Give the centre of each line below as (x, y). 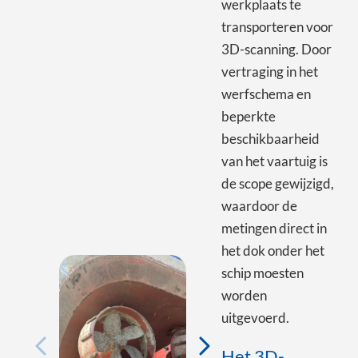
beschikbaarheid (270, 138)
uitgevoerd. (255, 317)
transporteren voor (277, 26)
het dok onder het (272, 250)
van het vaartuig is (274, 161)
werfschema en (266, 93)
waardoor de (259, 205)
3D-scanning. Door (276, 49)
